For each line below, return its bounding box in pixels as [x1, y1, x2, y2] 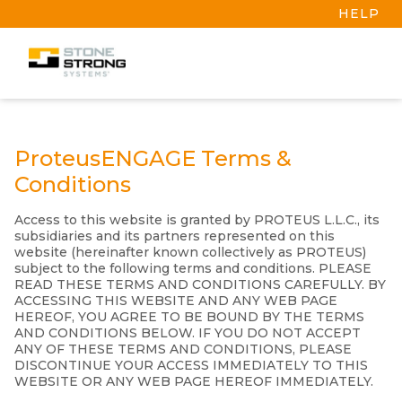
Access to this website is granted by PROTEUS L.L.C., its [14, 212, 380, 229]
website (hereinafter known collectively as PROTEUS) [14, 244, 366, 261]
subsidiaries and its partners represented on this [14, 228, 335, 245]
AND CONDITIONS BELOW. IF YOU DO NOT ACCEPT [14, 325, 361, 342]
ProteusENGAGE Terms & [14, 145, 292, 172]
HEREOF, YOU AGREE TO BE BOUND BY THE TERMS [14, 309, 364, 326]
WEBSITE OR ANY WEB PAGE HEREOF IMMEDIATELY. [14, 373, 373, 390]
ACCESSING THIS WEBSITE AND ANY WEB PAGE [14, 293, 337, 310]
